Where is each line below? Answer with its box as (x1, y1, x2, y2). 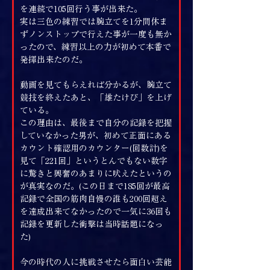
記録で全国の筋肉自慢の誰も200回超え (20, 194, 168, 203)
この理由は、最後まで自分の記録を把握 (20, 118, 172, 127)
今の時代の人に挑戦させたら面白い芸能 (20, 257, 172, 266)
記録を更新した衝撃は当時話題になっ (20, 219, 163, 228)
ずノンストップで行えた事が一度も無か (20, 30, 172, 39)
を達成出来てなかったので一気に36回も (20, 207, 172, 216)
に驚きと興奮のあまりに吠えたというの (20, 169, 172, 178)
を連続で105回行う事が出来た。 (20, 4, 142, 13)
